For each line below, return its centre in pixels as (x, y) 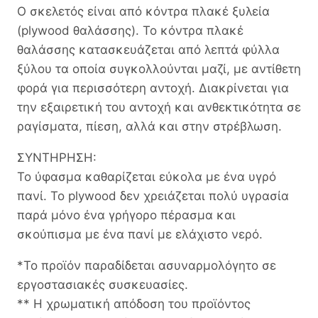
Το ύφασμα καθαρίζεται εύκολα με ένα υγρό (147, 176)
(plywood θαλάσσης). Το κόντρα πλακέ (130, 30)
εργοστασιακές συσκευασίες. (103, 284)
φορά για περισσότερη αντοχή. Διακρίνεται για (153, 88)
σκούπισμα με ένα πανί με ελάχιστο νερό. (140, 234)
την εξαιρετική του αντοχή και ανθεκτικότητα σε (159, 107)
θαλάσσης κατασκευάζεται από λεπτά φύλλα (148, 49)
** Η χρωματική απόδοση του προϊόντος (134, 303)
